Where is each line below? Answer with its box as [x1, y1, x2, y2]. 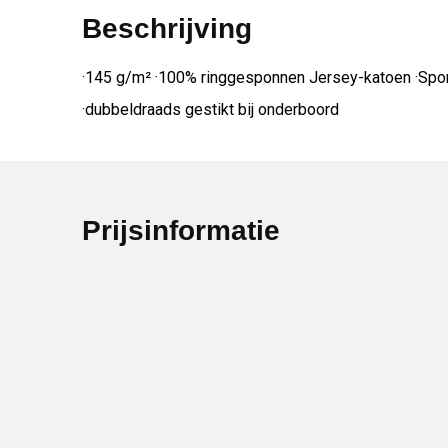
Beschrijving [81, 13, 252, 45]
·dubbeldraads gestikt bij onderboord [81, 100, 339, 120]
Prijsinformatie [81, 215, 280, 247]
